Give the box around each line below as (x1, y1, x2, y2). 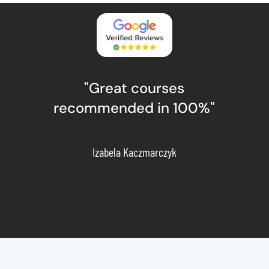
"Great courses (84, 79, 185, 98)
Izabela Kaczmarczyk (92, 145, 177, 160)
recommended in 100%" (53, 98, 216, 118)
